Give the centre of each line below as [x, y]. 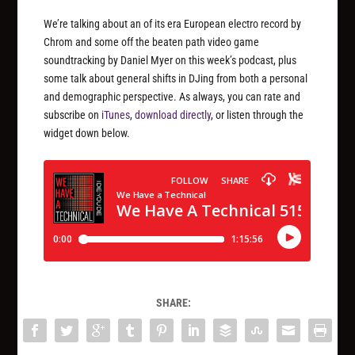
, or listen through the [258, 115]
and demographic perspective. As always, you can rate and [172, 97]
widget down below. [88, 134]
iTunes [116, 115]
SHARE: [174, 303]
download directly [173, 115]
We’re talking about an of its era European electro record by [173, 24]
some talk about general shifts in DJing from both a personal [176, 79]
